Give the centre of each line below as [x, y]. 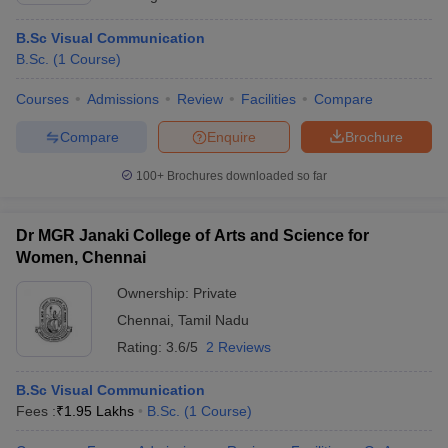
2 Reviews [238, 347]
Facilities [268, 99]
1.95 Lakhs [99, 411]
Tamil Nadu [213, 320]
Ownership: [155, 293]
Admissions [123, 99]
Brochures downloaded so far [245, 176]
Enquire [231, 136]
